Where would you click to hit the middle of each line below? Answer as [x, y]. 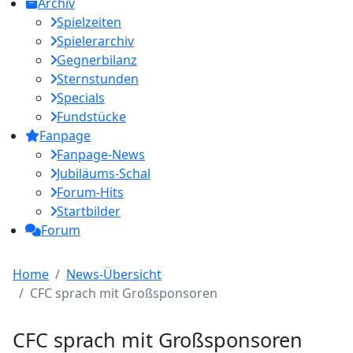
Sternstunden [98, 79]
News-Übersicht [114, 274]
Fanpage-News [101, 154]
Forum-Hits [90, 192]
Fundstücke [91, 117]
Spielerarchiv [95, 41]
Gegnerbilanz [97, 60]
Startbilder [89, 211]
